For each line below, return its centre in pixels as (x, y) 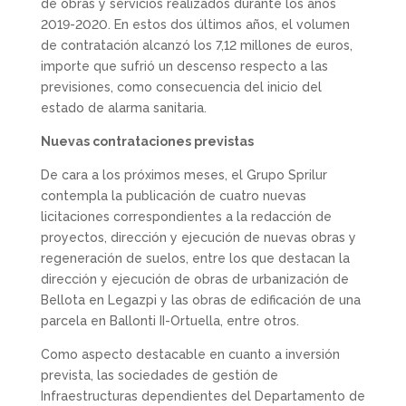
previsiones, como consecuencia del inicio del (181, 87)
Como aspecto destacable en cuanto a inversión (190, 354)
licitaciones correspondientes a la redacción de (186, 217)
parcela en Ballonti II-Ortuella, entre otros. (169, 321)
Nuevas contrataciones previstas (147, 141)
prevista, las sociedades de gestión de (159, 375)
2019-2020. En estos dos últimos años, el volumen (195, 24)
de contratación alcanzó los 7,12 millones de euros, (196, 45)
